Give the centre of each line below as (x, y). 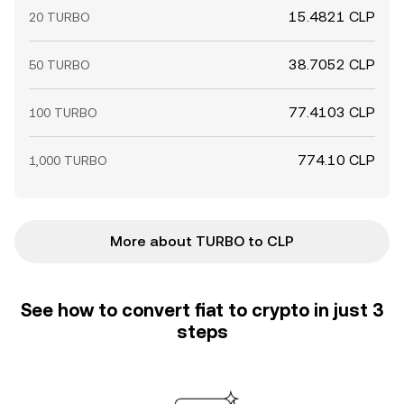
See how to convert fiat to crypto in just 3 (202, 310)
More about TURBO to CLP (202, 241)
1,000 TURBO (68, 161)
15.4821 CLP (332, 17)
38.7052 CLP (332, 64)
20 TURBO (60, 17)
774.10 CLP (336, 160)
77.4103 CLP (332, 112)
